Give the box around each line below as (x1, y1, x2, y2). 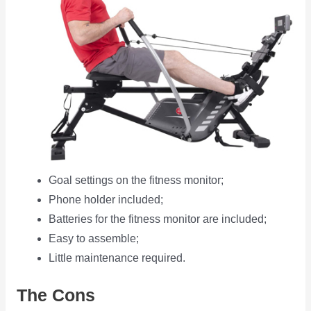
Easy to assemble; (49, 232, 140, 244)
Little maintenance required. (49, 251, 186, 264)
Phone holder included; (49, 193, 164, 205)
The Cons (16, 285, 95, 305)
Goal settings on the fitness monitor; (49, 174, 224, 186)
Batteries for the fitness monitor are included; (49, 212, 267, 225)
